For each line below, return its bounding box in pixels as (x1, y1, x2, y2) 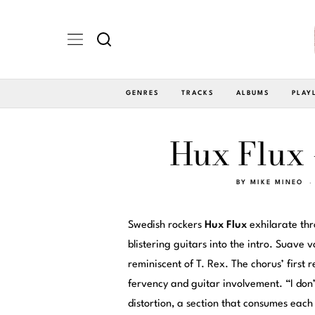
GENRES (126, 89, 159, 96)
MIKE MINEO (250, 179, 303, 186)
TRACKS (181, 89, 214, 96)
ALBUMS (236, 89, 269, 96)
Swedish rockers (128, 219, 205, 231)
